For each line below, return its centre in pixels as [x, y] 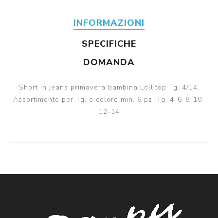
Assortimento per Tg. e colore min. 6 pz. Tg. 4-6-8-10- [109, 100]
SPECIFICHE [109, 44]
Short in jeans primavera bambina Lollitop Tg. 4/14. [109, 88]
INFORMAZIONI [109, 23]
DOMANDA [109, 63]
